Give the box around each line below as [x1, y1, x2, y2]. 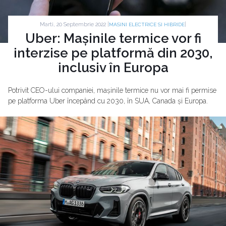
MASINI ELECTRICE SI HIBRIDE [109, 22, 185, 27]
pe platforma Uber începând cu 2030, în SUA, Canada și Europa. [8, 97, 208, 105]
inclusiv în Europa [58, 60, 168, 75]
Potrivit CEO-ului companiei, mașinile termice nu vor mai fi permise [8, 86, 216, 94]
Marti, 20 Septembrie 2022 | [40, 21, 109, 28]
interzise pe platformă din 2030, [13, 45, 213, 61]
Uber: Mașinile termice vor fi [25, 31, 201, 46]
